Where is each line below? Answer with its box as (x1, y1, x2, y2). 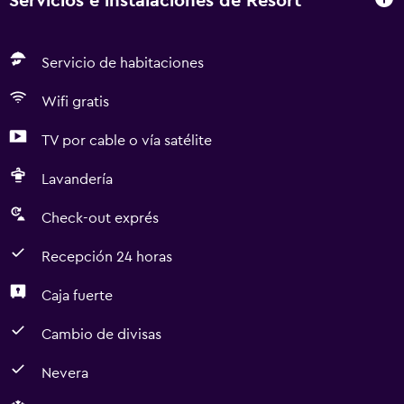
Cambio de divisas (41, 327, 161, 342)
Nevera (41, 366, 88, 381)
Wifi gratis (41, 95, 109, 109)
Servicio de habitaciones (41, 56, 204, 70)
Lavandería (41, 172, 113, 187)
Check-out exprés (41, 211, 159, 225)
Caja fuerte (41, 289, 113, 303)
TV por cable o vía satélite (41, 133, 212, 148)
